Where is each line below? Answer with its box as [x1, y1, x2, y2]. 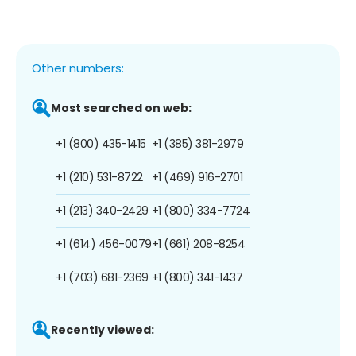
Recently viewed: [51, 321, 154, 338]
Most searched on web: [51, 99, 192, 116]
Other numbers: [32, 59, 124, 76]
